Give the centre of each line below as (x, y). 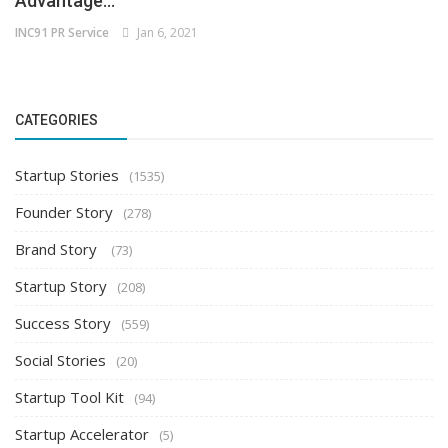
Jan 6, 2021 (164, 32)
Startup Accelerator (82, 433)
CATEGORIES (56, 119)
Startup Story (61, 285)
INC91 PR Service (62, 32)
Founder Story (64, 211)
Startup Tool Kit (69, 396)
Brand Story (58, 248)
